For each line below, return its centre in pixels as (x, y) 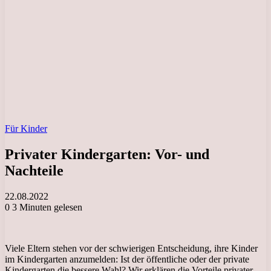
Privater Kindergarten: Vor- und (107, 154)
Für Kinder (26, 129)
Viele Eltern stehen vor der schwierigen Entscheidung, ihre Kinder (131, 248)
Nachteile (34, 170)
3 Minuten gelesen (46, 207)
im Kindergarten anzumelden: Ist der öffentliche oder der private (127, 259)
